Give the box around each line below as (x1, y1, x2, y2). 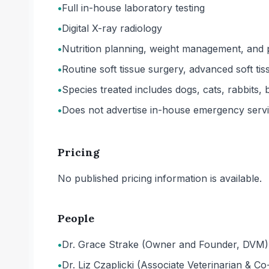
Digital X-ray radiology (62, 22, 162, 34)
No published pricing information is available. (58, 172, 262, 184)
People (58, 211, 94, 225)
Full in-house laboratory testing (62, 2, 205, 14)
